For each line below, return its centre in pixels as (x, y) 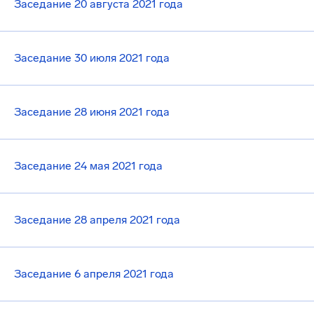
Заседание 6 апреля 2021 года (94, 274)
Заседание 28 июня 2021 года (92, 112)
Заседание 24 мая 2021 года (88, 166)
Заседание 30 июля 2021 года (92, 58)
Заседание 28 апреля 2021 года (97, 220)
